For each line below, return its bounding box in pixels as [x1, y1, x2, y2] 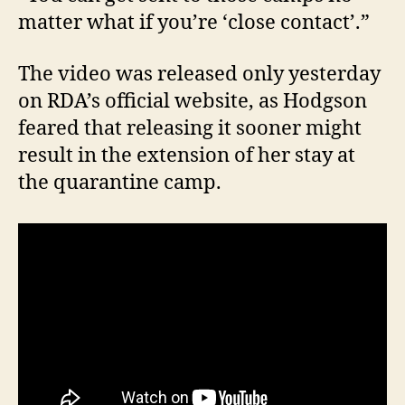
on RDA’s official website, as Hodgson [18, 89, 367, 114]
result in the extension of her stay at [18, 143, 355, 168]
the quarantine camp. [18, 170, 231, 195]
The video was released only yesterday [18, 61, 381, 87]
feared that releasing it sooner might [18, 116, 362, 141]
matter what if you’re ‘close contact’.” [18, 9, 374, 35]
